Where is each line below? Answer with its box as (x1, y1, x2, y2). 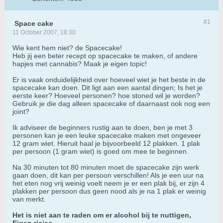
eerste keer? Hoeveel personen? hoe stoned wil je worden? (12, 92, 200, 100)
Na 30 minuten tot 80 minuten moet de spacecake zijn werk (12, 163, 199, 172)
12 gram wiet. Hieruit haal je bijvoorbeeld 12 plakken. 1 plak (12, 139, 200, 148)
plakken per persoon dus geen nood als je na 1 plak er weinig (12, 187, 206, 196)
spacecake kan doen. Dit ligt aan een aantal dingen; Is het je (12, 84, 203, 92)
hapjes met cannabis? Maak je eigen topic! (12, 60, 147, 68)
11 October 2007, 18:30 (12, 29, 76, 36)
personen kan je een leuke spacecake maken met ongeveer (12, 131, 201, 140)
